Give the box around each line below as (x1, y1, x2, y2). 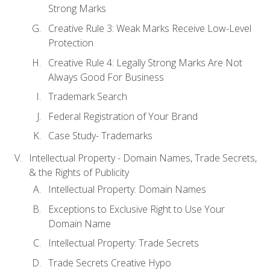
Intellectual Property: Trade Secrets (48, 236, 199, 250)
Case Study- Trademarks (48, 129, 152, 143)
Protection (48, 36, 93, 49)
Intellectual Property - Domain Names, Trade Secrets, (29, 151, 257, 165)
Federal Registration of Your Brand (48, 109, 198, 123)
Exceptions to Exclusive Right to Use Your (48, 202, 225, 216)
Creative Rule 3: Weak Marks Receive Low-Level (48, 21, 251, 35)
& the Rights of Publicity (29, 166, 129, 180)
